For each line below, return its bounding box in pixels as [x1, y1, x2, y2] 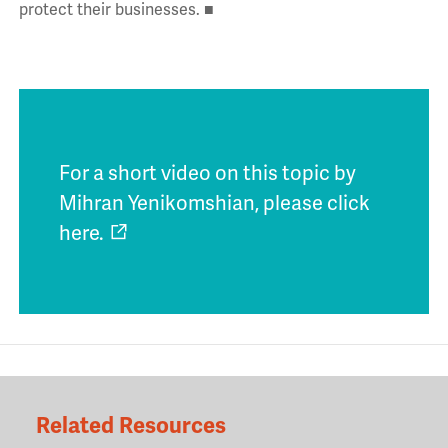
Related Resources [35, 412, 226, 440]
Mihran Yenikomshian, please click [58, 191, 370, 217]
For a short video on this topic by [58, 161, 356, 187]
